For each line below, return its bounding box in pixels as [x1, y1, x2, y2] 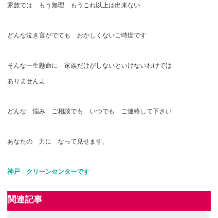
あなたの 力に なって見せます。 [7, 137, 109, 145]
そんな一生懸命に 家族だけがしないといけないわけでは [7, 61, 172, 69]
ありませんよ [7, 77, 45, 85]
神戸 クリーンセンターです [7, 167, 96, 175]
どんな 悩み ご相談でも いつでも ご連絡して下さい [7, 107, 172, 115]
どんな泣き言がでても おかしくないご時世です [7, 31, 146, 39]
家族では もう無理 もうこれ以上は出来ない [7, 1, 140, 9]
